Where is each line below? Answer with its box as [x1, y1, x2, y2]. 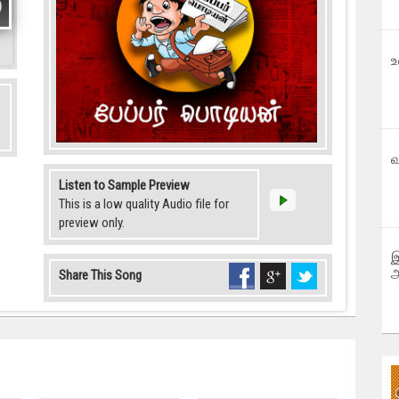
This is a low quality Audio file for [59, 195, 229, 212]
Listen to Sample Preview [59, 176, 190, 193]
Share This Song [59, 266, 142, 283]
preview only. [59, 214, 125, 231]
